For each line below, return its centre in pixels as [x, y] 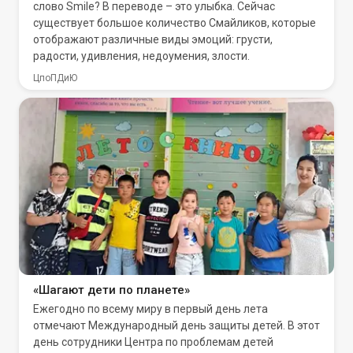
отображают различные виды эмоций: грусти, [153, 39]
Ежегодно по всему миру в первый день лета [150, 309]
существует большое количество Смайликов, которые [175, 23]
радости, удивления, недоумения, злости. [141, 56]
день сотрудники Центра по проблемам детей [153, 342]
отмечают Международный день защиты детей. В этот [176, 325]
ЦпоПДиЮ [55, 78]
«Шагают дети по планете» [111, 290]
